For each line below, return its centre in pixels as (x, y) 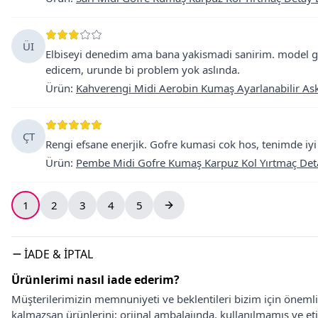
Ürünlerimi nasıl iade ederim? (95, 280)
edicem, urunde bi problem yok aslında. (143, 70)
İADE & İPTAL (59, 254)
